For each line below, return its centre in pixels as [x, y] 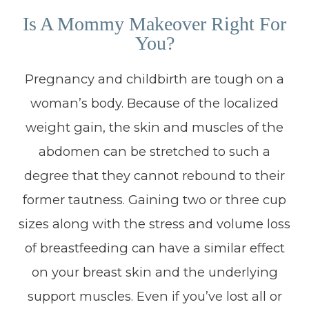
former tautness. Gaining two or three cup [154, 200]
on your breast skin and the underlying [154, 272]
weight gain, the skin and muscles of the [154, 127]
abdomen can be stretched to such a [154, 151]
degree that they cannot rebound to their [154, 176]
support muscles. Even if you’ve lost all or [154, 296]
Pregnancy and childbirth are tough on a [154, 79]
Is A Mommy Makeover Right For [154, 24]
